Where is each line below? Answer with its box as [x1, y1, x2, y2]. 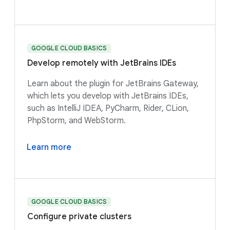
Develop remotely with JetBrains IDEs [27, 57, 176, 68]
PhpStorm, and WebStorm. [27, 115, 126, 126]
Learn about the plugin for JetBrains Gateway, [27, 78, 199, 89]
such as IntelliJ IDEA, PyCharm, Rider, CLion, [27, 103, 189, 113]
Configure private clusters [27, 211, 131, 222]
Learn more [27, 142, 71, 152]
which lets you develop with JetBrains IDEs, [27, 90, 188, 101]
